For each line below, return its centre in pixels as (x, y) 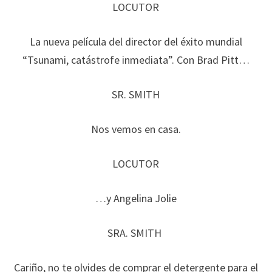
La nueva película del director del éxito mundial (136, 42)
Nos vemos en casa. (136, 129)
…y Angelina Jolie (136, 198)
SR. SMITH (136, 94)
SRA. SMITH (136, 233)
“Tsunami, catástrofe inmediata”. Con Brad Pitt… (136, 60)
